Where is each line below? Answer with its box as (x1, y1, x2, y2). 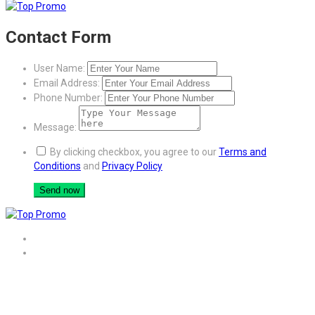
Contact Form (6, 27, 111, 48)
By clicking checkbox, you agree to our (48, 146, 219, 158)
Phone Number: (34, 92, 103, 104)
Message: (34, 122, 77, 134)
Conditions (34, 160, 81, 172)
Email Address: (34, 77, 100, 89)
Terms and (219, 146, 266, 158)
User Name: (34, 63, 85, 75)
